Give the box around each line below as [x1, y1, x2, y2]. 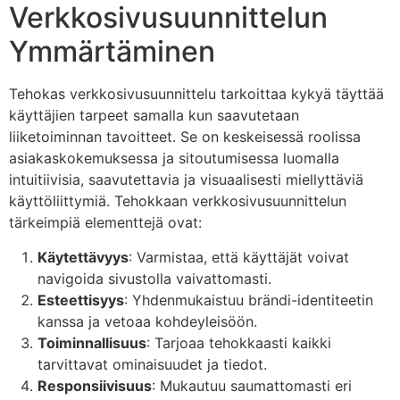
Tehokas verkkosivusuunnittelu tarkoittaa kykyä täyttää [9, 85, 384, 104]
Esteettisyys [37, 290, 124, 309]
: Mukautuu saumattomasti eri [152, 376, 352, 395]
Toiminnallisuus [37, 333, 146, 352]
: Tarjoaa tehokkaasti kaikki [146, 333, 331, 352]
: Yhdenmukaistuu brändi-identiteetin [124, 290, 373, 309]
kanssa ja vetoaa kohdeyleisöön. [37, 312, 257, 330]
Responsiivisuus [37, 376, 152, 395]
